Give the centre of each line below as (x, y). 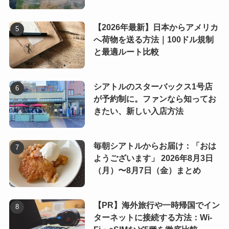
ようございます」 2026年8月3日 (153, 158)
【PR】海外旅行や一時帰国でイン (156, 205)
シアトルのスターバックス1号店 (153, 87)
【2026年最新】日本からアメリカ (156, 28)
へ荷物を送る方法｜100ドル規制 (153, 40)
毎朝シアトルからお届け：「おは (155, 146)
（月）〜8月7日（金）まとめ (147, 170)
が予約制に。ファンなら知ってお (155, 99)
